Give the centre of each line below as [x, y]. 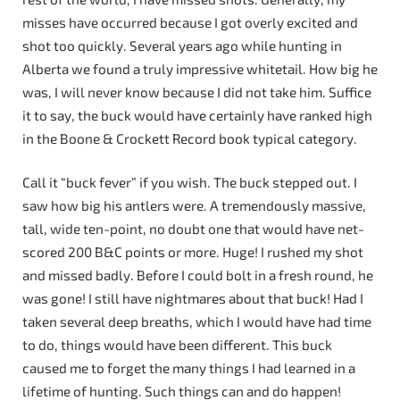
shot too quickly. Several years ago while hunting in [182, 45]
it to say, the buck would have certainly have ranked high [197, 115]
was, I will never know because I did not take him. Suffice [197, 92]
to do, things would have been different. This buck [177, 345]
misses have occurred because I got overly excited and [190, 22]
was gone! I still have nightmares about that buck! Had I [193, 299]
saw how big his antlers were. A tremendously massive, [194, 206]
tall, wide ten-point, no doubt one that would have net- [193, 229]
